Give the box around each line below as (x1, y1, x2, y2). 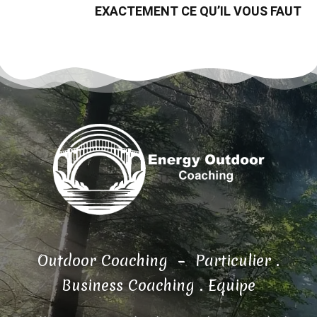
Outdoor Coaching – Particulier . (38, 250, 279, 272)
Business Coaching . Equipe (62, 275, 255, 296)
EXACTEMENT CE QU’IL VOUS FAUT (94, 2, 301, 22)
